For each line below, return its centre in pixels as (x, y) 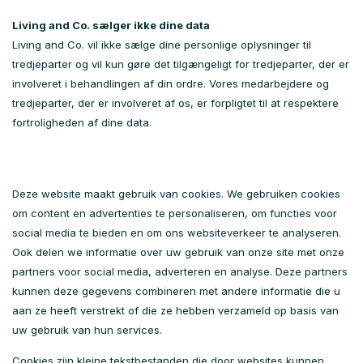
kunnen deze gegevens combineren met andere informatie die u (176, 291)
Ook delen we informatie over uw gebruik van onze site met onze (178, 252)
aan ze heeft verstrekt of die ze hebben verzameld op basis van (175, 310)
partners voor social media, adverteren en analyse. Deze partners (180, 271)
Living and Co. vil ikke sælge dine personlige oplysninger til (162, 45)
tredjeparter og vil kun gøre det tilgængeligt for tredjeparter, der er (181, 64)
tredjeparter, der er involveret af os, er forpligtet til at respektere (175, 103)
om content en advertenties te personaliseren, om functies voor (175, 213)
